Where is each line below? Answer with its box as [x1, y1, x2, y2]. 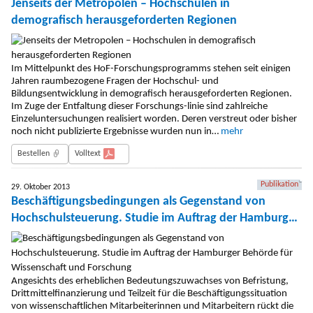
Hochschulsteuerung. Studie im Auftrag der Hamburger [11, 211, 299, 225]
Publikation [261, 180, 298, 189]
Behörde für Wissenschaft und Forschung [11, 228, 226, 242]
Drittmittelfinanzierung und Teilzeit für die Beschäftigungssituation [11, 289, 287, 300]
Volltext [75, 149, 101, 158]
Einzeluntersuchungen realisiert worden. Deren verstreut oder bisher [11, 113, 297, 124]
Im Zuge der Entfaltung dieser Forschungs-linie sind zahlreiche [11, 101, 268, 112]
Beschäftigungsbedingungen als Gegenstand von [11, 194, 265, 208]
